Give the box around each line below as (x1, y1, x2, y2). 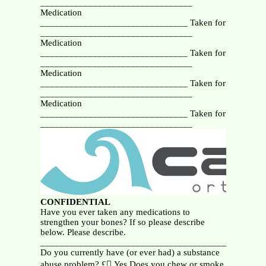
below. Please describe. (40, 227, 126, 237)
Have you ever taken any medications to (40, 207, 190, 217)
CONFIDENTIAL (40, 197, 110, 207)
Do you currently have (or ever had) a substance (40, 248, 220, 258)
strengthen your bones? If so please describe (40, 217, 205, 227)
